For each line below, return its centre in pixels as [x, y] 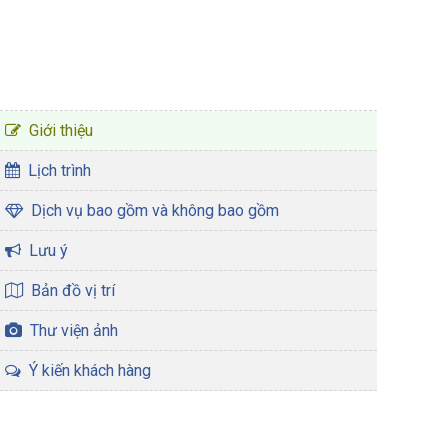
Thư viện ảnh [69, 330]
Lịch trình [55, 170]
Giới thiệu [56, 130]
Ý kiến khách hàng [85, 370]
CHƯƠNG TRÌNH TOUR [100, 84]
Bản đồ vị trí [68, 290]
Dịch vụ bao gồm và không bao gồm [150, 210]
